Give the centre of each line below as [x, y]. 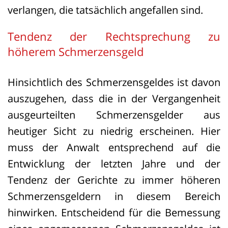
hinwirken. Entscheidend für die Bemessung [114, 212]
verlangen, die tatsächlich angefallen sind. [105, 10]
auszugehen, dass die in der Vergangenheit [114, 98]
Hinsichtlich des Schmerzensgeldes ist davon [114, 82]
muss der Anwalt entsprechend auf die [114, 147]
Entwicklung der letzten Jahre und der [114, 164]
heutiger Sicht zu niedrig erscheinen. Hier [114, 131]
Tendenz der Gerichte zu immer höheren [114, 180]
